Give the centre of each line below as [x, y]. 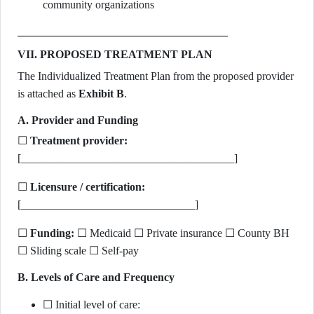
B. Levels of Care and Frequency [96, 277]
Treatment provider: [79, 141]
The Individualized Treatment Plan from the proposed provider [156, 76]
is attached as [48, 94]
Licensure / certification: [88, 187]
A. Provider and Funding [78, 120]
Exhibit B [101, 94]
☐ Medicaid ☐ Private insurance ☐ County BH [182, 233]
